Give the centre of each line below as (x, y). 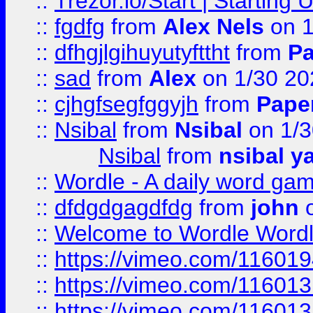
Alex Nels (213, 27)
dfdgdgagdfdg (124, 208)
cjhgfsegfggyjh (126, 104)
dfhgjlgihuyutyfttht (142, 52)
